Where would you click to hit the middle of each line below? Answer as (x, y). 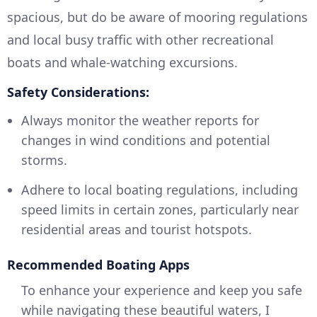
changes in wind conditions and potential (146, 140)
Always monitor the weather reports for (140, 121)
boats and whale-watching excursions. (122, 63)
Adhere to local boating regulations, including (160, 190)
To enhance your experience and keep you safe (162, 290)
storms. (44, 160)
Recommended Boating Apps (98, 265)
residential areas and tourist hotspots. (137, 230)
